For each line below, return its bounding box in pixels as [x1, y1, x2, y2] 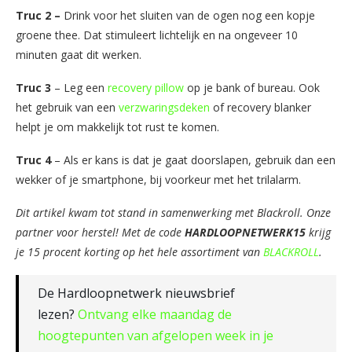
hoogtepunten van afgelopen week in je [38, 326, 273, 344]
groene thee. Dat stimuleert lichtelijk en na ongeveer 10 [16, 27, 298, 42]
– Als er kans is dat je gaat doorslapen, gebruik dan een [51, 152, 335, 167]
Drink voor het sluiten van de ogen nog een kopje [60, 7, 315, 23]
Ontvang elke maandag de [78, 305, 232, 323]
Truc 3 [16, 79, 51, 95]
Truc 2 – [16, 7, 60, 23]
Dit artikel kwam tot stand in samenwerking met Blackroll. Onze [16, 204, 331, 220]
